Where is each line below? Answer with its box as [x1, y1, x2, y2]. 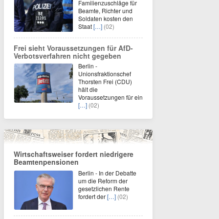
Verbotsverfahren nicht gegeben [14, 51, 121, 61]
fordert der [78, 192, 107, 201]
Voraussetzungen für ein [78, 93, 143, 102]
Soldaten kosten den [78, 14, 133, 23]
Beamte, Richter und [78, 6, 132, 15]
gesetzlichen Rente [78, 184, 130, 193]
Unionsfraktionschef [78, 69, 131, 78]
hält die [78, 85, 98, 94]
